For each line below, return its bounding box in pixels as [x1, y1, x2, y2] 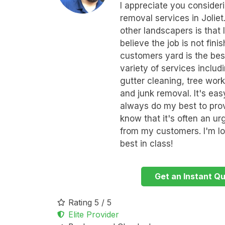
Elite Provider [68, 209, 120, 220]
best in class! [120, 138, 173, 149]
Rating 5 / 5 [68, 197, 112, 208]
